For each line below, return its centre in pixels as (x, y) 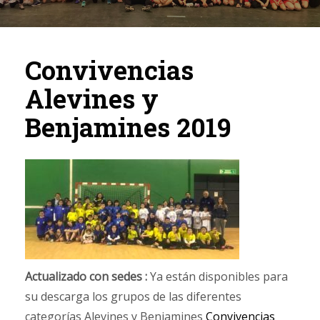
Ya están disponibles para (217, 276)
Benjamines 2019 (128, 127)
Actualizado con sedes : (86, 276)
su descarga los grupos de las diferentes (133, 296)
